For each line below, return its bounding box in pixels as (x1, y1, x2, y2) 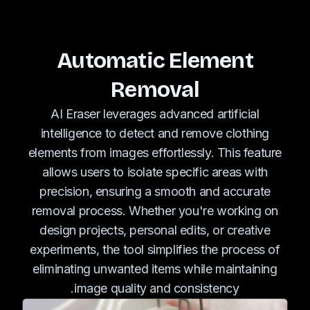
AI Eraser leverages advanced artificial (51, 107, 259, 121)
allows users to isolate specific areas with (42, 165, 268, 179)
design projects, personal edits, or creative (39, 223, 271, 237)
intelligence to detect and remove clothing (40, 126, 270, 140)
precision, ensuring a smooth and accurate (39, 184, 271, 199)
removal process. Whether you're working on (31, 203, 279, 218)
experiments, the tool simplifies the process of (30, 242, 280, 257)
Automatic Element (57, 48, 253, 74)
